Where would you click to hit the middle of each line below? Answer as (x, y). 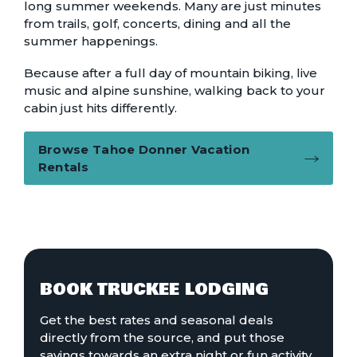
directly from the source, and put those (162, 337)
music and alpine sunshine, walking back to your (174, 91)
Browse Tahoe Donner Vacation (144, 149)
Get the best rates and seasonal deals (156, 320)
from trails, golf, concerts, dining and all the (157, 24)
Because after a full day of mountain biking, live (170, 73)
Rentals (63, 167)
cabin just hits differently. (100, 108)
